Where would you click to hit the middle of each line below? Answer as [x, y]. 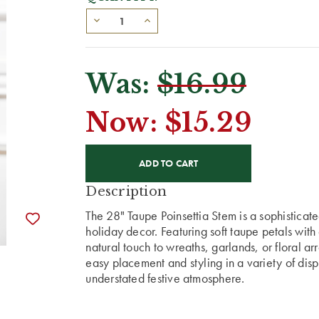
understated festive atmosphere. [165, 278]
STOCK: [110, 165]
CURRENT [118, 150]
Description [126, 192]
